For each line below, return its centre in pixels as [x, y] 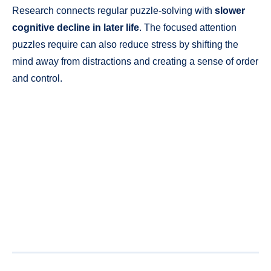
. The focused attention [188, 27]
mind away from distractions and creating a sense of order [135, 61]
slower [230, 10]
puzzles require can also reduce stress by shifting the [125, 44]
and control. [37, 78]
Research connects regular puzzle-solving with [113, 10]
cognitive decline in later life [76, 27]
